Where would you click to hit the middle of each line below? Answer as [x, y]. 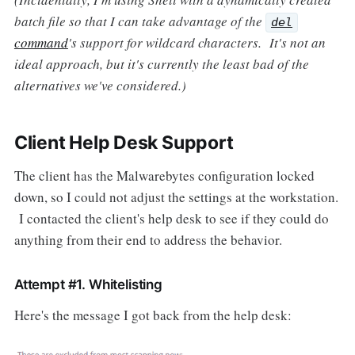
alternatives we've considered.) [100, 85]
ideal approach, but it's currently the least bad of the [161, 63]
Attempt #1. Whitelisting [88, 284]
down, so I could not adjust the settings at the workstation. [176, 197]
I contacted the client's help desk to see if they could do [171, 218]
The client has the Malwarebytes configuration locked [164, 175]
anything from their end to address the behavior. [156, 239]
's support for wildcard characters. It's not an [197, 42]
